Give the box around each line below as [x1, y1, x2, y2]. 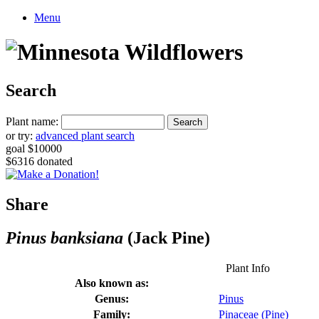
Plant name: [6, 115, 58, 127]
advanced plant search [36, 129, 135, 142]
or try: [6, 129, 36, 142]
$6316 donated [6, 155, 73, 167]
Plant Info [225, 261, 270, 274]
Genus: [95, 292, 129, 305]
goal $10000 [6, 142, 62, 155]
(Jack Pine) [123, 228, 210, 247]
